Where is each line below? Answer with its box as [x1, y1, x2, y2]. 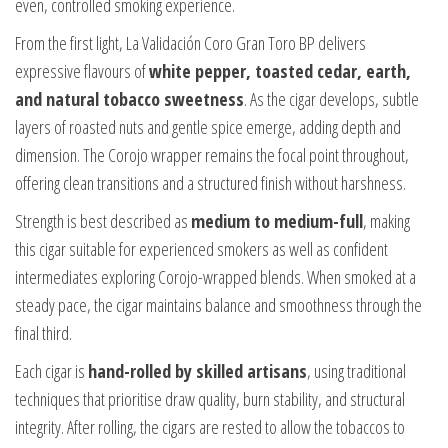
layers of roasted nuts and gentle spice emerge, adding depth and [15, 115, 401, 140]
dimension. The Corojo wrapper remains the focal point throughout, [15, 143, 409, 168]
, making [363, 209, 410, 234]
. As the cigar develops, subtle [244, 87, 419, 112]
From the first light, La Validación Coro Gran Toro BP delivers [15, 31, 366, 56]
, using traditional [307, 359, 406, 384]
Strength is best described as [15, 209, 191, 234]
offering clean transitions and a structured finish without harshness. [15, 171, 406, 196]
